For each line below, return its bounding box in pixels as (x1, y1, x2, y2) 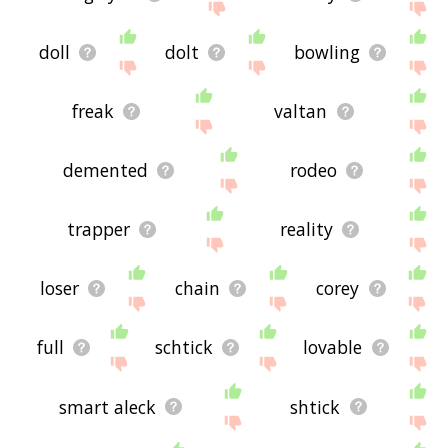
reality (279, 217, 333, 242)
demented (62, 158, 148, 183)
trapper (66, 217, 130, 242)
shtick (290, 394, 341, 419)
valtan (274, 99, 328, 124)
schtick (154, 335, 213, 360)
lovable (303, 335, 363, 360)
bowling (294, 40, 361, 65)
